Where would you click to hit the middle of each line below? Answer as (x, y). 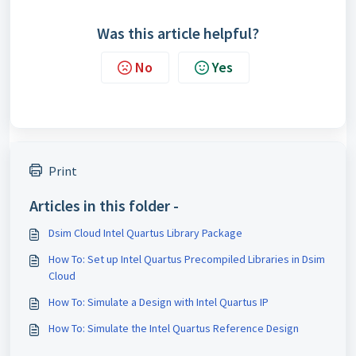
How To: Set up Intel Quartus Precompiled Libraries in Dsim (187, 259)
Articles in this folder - (104, 205)
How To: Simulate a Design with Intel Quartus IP (159, 302)
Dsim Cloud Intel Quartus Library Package (145, 233)
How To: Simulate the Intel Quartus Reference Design (174, 328)
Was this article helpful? (178, 33)
